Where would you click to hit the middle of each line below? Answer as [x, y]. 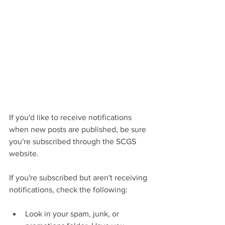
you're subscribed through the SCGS [74, 141]
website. [24, 153]
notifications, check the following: [68, 189]
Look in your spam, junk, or [73, 213]
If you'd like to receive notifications [71, 117]
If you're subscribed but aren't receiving [79, 177]
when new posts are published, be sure [79, 129]
